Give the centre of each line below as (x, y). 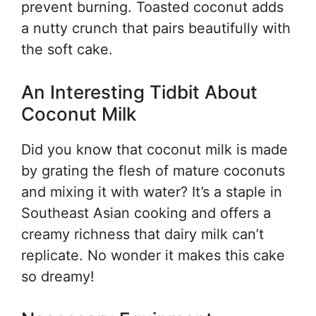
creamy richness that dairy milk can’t (142, 234)
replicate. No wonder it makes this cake (153, 255)
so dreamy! (58, 276)
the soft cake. (67, 49)
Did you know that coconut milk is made (154, 150)
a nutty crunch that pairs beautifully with (156, 28)
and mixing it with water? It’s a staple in (152, 192)
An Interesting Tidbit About (139, 92)
